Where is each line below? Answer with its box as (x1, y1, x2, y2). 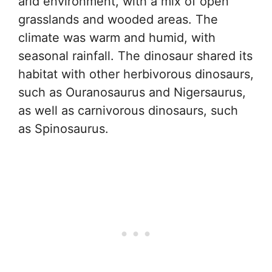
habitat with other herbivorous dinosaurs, (18, 66, 254, 81)
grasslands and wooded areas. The (18, 12, 218, 27)
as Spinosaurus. (18, 121, 109, 136)
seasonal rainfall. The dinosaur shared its (18, 48, 253, 63)
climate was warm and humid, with (18, 30, 216, 45)
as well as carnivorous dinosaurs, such (18, 103, 238, 118)
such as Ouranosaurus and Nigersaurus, (18, 84, 246, 100)
